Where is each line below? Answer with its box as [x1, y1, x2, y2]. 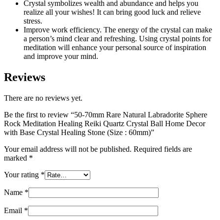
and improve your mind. [24, 52, 98, 60]
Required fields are [134, 144, 192, 153]
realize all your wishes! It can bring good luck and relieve [24, 7, 201, 16]
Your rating [4, 170, 41, 179]
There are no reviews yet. [4, 93, 82, 102]
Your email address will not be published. [4, 144, 132, 153]
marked [4, 153, 29, 162]
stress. [24, 16, 42, 25]
